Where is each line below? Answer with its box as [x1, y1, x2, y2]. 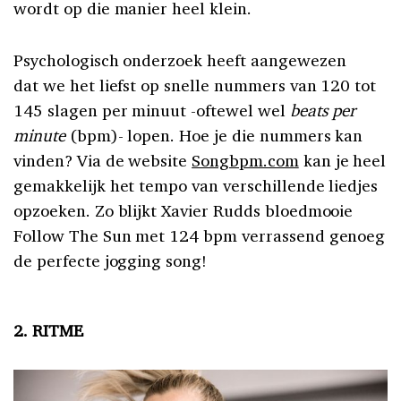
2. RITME [13, 319, 83, 341]
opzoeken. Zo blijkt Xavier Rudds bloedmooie [13, 199, 354, 221]
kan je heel [298, 149, 387, 171]
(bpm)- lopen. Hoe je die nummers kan [69, 124, 363, 146]
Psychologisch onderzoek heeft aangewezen [13, 48, 346, 71]
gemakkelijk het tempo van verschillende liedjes [13, 174, 379, 196]
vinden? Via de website [13, 149, 192, 171]
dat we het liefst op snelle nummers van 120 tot [13, 73, 377, 96]
